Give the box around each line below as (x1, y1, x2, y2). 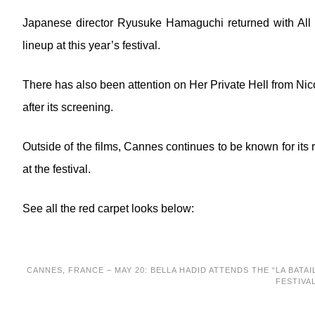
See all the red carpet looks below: (22, 202, 194, 214)
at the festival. (22, 163, 91, 175)
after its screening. (22, 101, 113, 113)
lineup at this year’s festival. (22, 39, 160, 51)
